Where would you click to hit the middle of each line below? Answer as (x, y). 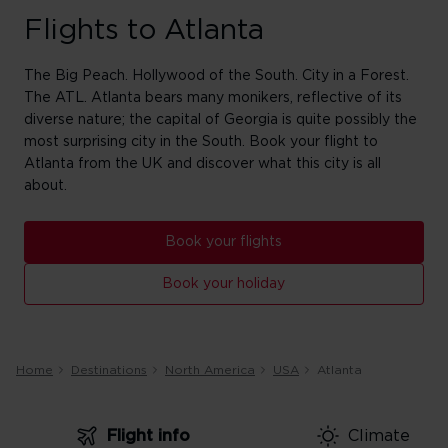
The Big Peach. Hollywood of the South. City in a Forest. (216, 76)
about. (45, 186)
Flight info (148, 436)
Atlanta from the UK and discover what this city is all (202, 164)
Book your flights (224, 242)
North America (210, 370)
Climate (378, 436)
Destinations (109, 370)
